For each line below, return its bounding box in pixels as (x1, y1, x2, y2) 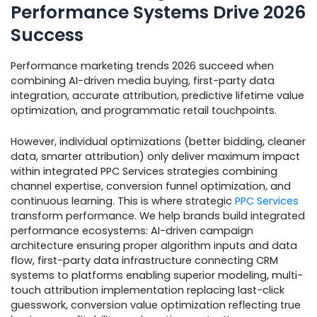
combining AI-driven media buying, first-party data (11, 74, 275, 88)
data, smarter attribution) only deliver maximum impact (11, 149, 300, 164)
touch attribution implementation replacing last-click (11, 283, 284, 298)
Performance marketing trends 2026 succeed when (11, 59, 274, 74)
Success (11, 22, 83, 47)
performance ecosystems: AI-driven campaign (11, 224, 253, 238)
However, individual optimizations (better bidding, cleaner (11, 134, 306, 149)
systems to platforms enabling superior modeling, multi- (11, 268, 303, 283)
